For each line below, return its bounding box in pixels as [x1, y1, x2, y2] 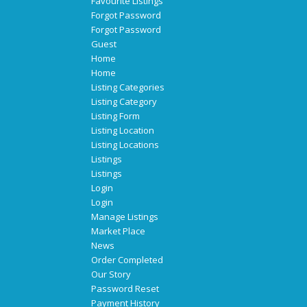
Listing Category [90, 95, 157, 108]
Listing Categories [90, 81, 164, 94]
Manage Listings [90, 210, 158, 223]
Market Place [90, 225, 145, 238]
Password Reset [90, 282, 159, 295]
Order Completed [90, 254, 163, 267]
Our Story [90, 268, 131, 281]
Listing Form [90, 110, 140, 123]
